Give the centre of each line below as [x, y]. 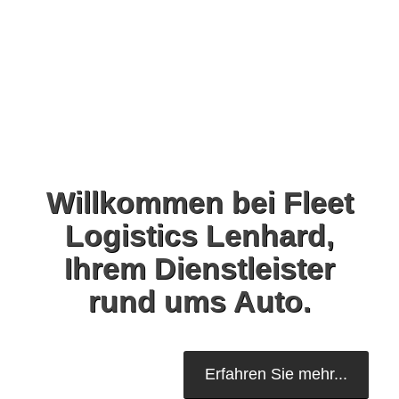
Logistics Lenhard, [199, 235]
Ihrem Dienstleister [199, 268]
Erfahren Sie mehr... [276, 374]
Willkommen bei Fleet [199, 202]
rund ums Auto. [199, 301]
